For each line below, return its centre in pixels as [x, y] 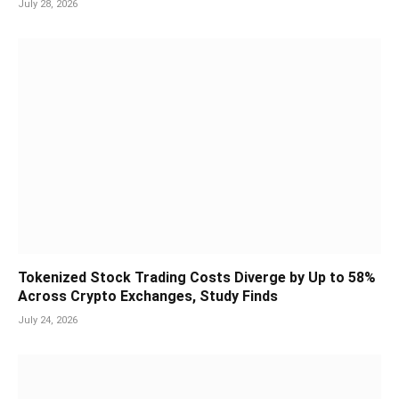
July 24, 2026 [48, 321]
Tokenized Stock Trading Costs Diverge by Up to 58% [197, 278]
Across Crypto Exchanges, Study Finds [148, 297]
